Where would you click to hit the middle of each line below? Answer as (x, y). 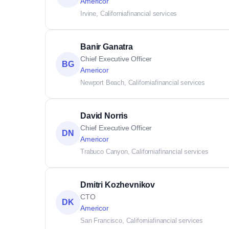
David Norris (104, 116)
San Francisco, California (117, 221)
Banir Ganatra (107, 47)
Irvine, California (104, 14)
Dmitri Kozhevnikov (118, 185)
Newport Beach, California (118, 83)
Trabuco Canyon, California (119, 152)
